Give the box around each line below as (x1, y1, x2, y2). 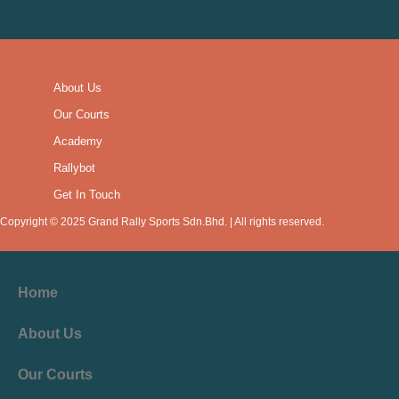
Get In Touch (53, 188, 120, 201)
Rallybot (53, 161, 95, 175)
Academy (53, 134, 102, 148)
